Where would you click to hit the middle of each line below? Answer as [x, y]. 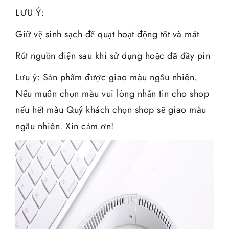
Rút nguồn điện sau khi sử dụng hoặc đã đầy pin [113, 55]
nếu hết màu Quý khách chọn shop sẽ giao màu [111, 110]
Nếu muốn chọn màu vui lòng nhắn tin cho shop [112, 93]
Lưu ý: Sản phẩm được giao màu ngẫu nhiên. [106, 77]
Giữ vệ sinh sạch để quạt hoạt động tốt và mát [107, 34]
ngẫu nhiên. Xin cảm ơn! [65, 126]
